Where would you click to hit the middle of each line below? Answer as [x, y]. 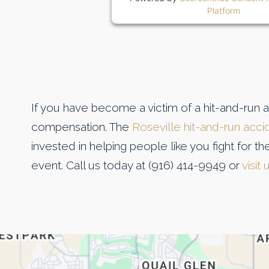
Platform [223, 10]
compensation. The [82, 127]
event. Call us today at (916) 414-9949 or [137, 165]
